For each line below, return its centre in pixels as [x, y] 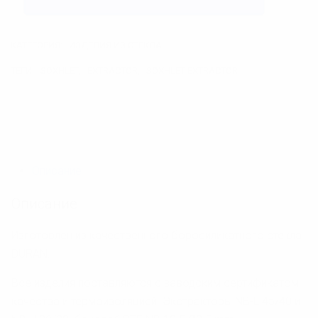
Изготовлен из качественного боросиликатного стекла [157, 235]
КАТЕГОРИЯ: [38, 45]
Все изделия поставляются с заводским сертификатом [155, 283]
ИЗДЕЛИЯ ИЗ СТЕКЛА [115, 45]
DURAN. [31, 253]
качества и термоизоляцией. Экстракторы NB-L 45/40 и [156, 301]
